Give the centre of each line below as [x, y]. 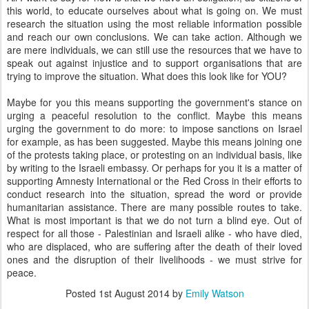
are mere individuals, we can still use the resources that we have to [154, 50]
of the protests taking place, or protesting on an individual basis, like [154, 155]
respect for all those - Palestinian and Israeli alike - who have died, [154, 233]
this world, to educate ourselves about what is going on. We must [154, 11]
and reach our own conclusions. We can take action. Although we [154, 37]
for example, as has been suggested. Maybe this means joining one [154, 142]
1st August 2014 [134, 293]
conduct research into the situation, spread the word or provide [154, 194]
